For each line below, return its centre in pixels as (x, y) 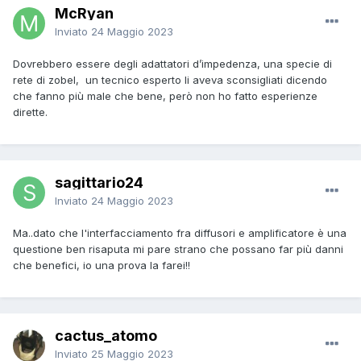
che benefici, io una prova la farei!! (102, 266)
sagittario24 (99, 183)
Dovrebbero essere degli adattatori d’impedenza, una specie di (172, 64)
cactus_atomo (106, 336)
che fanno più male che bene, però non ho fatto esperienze (165, 96)
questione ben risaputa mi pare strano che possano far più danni (178, 249)
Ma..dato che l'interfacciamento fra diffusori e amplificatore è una (180, 233)
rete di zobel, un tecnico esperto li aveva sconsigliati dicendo (170, 80)
